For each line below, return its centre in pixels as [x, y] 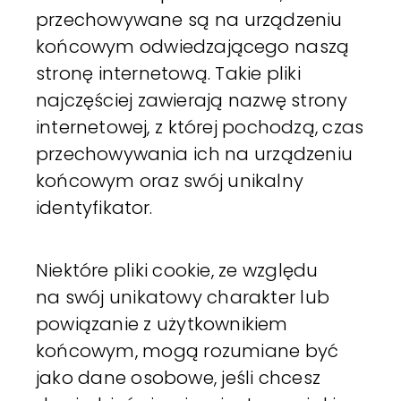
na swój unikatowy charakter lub [183, 297]
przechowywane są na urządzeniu [189, 19]
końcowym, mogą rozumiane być [188, 350]
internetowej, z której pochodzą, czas [200, 127]
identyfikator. [94, 207]
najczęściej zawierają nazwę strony [192, 100]
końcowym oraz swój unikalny [170, 180]
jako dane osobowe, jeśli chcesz [178, 377]
